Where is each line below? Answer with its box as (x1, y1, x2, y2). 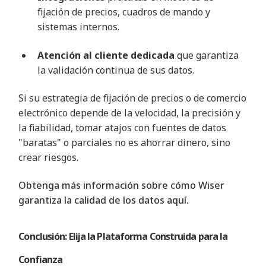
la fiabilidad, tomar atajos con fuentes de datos (18, 121, 227, 135)
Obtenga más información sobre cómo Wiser (18, 179, 225, 192)
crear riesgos (18, 151, 77, 164)
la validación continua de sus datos (37, 63, 193, 77)
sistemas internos (37, 20, 118, 34)
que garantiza (175, 48, 239, 62)
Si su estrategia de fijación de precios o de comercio (18, 91, 247, 105)
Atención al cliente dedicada (37, 48, 175, 62)
